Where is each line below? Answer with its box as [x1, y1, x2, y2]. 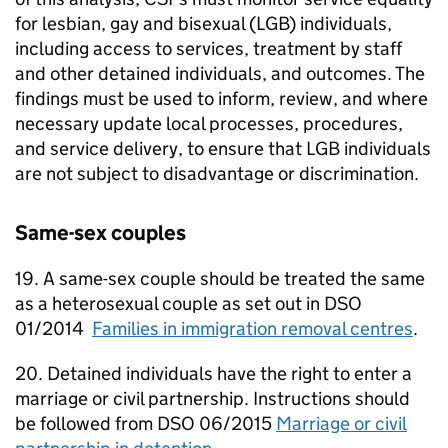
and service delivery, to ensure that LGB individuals [15, 137, 431, 161]
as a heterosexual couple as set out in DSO [15, 292, 362, 316]
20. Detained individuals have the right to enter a [15, 362, 412, 386]
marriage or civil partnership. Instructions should [15, 387, 410, 411]
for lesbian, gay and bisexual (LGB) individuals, [15, 12, 392, 36]
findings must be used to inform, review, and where [15, 87, 428, 111]
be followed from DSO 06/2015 [15, 412, 276, 436]
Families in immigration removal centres [92, 317, 413, 341]
